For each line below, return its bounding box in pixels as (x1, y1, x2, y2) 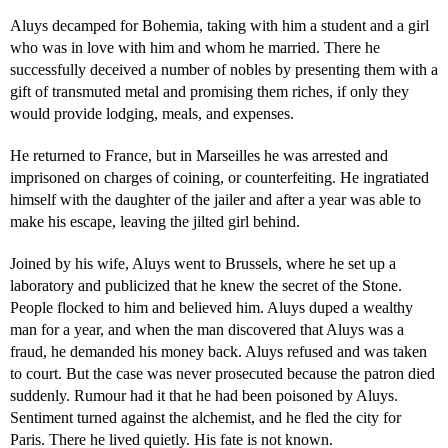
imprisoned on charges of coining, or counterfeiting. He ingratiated (10, 169, 429, 186)
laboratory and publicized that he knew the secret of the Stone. (10, 277, 402, 294)
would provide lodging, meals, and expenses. (10, 105, 294, 122)
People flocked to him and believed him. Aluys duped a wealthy (10, 299, 413, 316)
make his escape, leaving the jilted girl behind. (10, 213, 300, 230)
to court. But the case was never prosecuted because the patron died (10, 365, 435, 382)
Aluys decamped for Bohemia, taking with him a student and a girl (10, 17, 429, 34)
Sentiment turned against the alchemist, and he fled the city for (10, 409, 401, 426)
